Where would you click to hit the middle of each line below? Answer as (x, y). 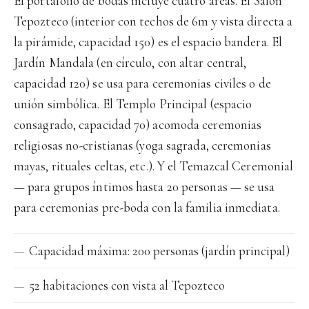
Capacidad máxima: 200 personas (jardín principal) (159, 251)
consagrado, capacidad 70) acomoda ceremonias (138, 124)
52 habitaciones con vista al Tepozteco (127, 285)
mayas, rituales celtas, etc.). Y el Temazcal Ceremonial (154, 166)
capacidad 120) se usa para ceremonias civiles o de (142, 83)
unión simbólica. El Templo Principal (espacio (133, 104)
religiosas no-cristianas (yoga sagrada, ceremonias (142, 145)
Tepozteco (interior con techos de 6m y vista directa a (153, 21)
